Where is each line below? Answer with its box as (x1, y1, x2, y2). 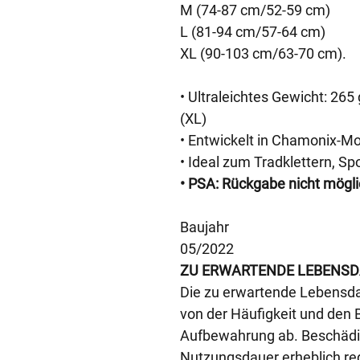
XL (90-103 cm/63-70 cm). (180, 45, 346, 62)
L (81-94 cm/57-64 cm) (180, 23, 325, 40)
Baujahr (180, 219, 229, 235)
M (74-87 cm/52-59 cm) (180, 2, 330, 18)
